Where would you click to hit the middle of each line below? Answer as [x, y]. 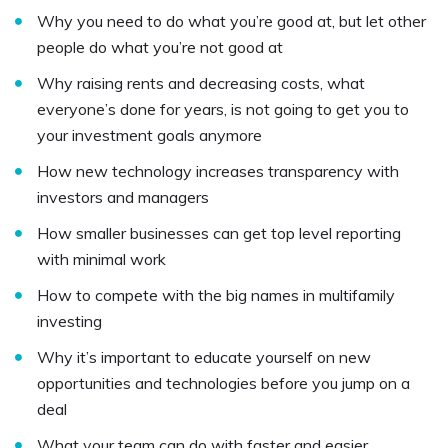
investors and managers [123, 197]
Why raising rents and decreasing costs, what [201, 83]
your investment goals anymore [149, 135]
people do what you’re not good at [160, 47]
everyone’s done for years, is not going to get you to [223, 109]
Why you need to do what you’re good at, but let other [231, 21]
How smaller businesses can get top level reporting [219, 233]
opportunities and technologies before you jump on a [223, 383]
